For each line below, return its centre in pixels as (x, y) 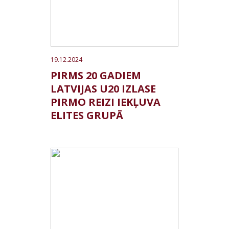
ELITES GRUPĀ (87, 115)
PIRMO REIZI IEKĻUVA (106, 102)
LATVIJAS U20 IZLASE (103, 89)
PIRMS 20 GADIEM (96, 75)
